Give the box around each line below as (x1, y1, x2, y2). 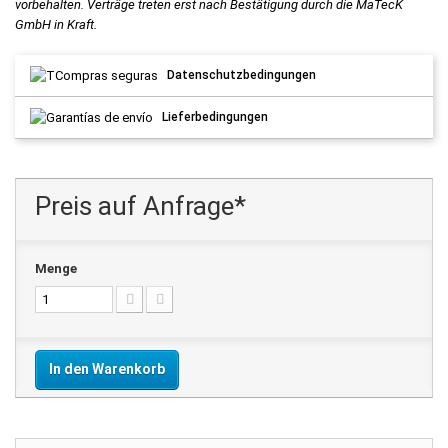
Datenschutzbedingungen (167, 68, 317, 83)
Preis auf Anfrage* (35, 190, 246, 221)
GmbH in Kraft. (15, 17, 97, 33)
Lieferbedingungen (162, 109, 269, 124)
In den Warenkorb (49, 360, 165, 377)
